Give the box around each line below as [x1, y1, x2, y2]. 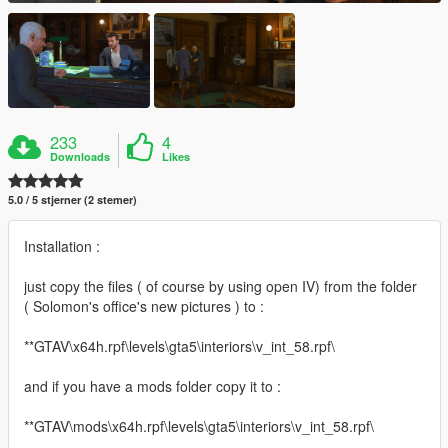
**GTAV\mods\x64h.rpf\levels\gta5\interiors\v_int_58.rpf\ [24, 415, 374, 436]
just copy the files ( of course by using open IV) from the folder [24, 275, 417, 296]
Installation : [24, 235, 100, 256]
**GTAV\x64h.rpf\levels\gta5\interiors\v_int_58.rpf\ [24, 335, 335, 356]
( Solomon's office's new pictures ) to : [24, 295, 264, 316]
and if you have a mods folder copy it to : [24, 375, 281, 396]
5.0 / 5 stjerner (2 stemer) [8, 191, 137, 207]
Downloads [50, 148, 111, 164]
